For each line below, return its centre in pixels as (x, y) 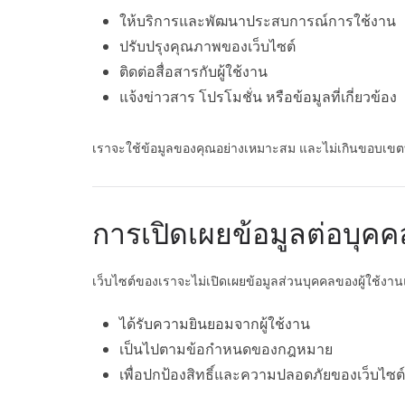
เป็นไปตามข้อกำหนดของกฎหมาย (226, 349)
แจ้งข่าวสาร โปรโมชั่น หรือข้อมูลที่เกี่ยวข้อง (258, 97)
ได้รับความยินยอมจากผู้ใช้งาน (215, 324)
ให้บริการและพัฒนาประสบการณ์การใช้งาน (258, 21)
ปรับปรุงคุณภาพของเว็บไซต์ (207, 47)
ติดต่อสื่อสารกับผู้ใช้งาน (193, 72)
